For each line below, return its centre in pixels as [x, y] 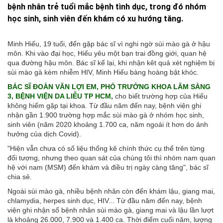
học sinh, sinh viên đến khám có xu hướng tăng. [95, 19]
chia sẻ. [20, 177]
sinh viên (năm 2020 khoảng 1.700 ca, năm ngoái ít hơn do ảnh [108, 124]
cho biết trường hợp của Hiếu [160, 96]
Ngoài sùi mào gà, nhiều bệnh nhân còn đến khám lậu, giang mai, [111, 191]
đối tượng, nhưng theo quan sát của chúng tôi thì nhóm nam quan [111, 158]
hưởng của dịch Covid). [44, 134]
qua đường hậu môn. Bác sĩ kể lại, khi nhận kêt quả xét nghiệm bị [111, 63]
